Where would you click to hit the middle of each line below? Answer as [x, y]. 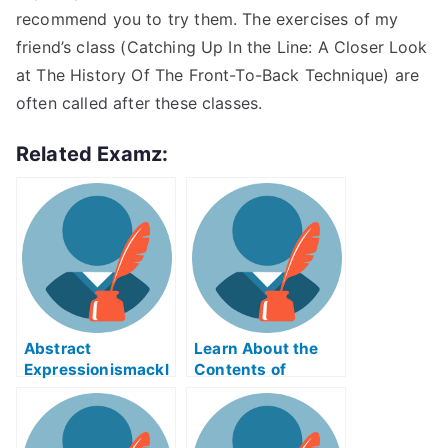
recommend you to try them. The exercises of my [207, 19]
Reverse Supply [254, 390]
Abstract [58, 348]
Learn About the [256, 348]
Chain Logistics [254, 411]
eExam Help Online [96, 390]
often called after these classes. [139, 103]
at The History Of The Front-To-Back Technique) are [218, 75]
